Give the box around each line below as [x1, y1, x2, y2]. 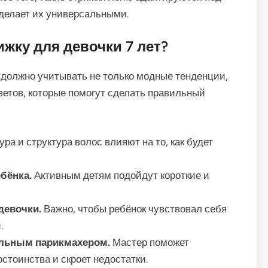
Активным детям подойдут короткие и [32, 169, 209, 181]
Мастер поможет [110, 236, 189, 248]
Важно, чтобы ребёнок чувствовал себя [41, 202, 227, 215]
